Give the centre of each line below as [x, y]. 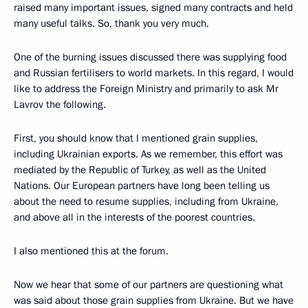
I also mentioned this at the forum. [91, 251]
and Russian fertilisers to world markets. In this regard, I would [154, 73]
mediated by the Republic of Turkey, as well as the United [140, 170]
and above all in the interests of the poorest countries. [134, 217]
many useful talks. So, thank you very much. [111, 23]
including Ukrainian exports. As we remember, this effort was [148, 154]
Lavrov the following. [60, 104]
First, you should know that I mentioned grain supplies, [136, 138]
